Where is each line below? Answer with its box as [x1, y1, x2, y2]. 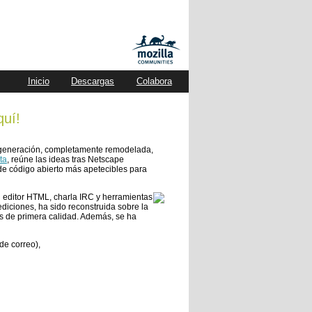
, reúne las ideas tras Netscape [7, 155, 124, 165]
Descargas [71, 76, 115, 86]
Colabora [136, 76, 172, 86]
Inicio [27, 76, 49, 86]
